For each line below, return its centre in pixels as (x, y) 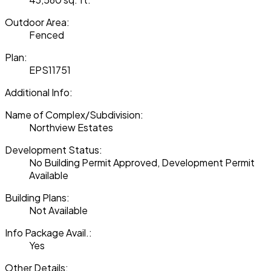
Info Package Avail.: (48, 233)
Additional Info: (39, 93)
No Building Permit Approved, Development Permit (142, 163)
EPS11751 (50, 70)
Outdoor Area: (37, 22)
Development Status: (54, 150)
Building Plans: (37, 198)
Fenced (47, 35)
